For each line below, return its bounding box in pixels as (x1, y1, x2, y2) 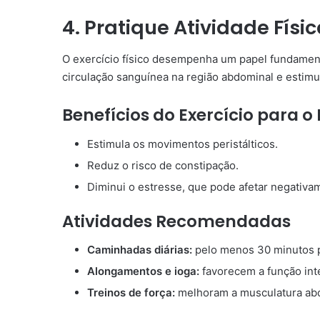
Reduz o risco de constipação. (87, 158, 239, 172)
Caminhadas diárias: (87, 243, 195, 257)
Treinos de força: (87, 286, 178, 300)
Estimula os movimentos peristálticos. (87, 136, 278, 151)
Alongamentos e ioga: (87, 264, 202, 279)
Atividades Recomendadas (62, 209, 291, 233)
